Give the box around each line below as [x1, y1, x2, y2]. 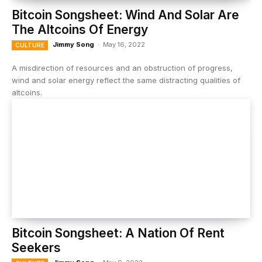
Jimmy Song [53, 40, 94, 49]
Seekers [12, 240, 61, 255]
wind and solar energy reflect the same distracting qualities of [12, 75, 240, 85]
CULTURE [15, 42, 44, 49]
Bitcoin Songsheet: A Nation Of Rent [12, 226, 225, 240]
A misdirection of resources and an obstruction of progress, [12, 63, 233, 73]
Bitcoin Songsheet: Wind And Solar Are [12, 8, 239, 22]
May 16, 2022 [103, 40, 145, 49]
